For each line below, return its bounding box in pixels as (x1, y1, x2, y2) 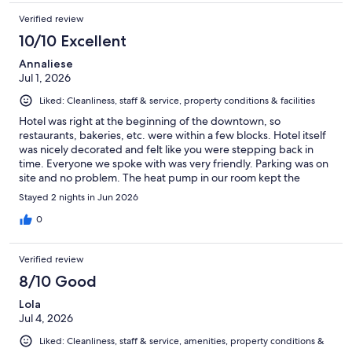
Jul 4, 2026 (19, 311, 73, 326)
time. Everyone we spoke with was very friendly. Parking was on (19, 156, 328, 171)
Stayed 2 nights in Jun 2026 (19, 191, 138, 204)
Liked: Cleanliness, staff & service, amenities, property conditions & (39, 335, 324, 348)
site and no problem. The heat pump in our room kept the (19, 170, 300, 185)
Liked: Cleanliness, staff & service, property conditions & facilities (39, 93, 315, 107)
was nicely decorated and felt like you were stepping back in (19, 142, 313, 157)
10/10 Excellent (19, 31, 126, 50)
